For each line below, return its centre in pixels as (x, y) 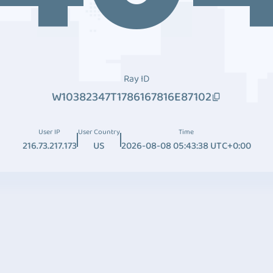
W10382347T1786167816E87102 (132, 97)
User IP (49, 132)
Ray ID (136, 79)
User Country (99, 132)
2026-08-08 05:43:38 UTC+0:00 (186, 146)
